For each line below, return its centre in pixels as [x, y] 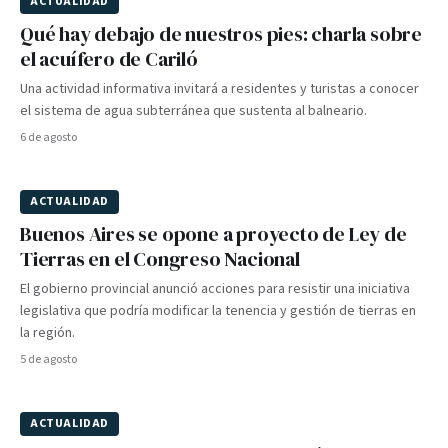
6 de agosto [48, 137]
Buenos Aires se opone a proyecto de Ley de [213, 234]
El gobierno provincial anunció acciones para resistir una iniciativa [215, 289]
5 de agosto [48, 359]
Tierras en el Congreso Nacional [160, 259]
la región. [47, 333]
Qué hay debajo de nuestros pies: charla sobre [221, 34]
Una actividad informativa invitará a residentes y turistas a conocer [219, 89]
